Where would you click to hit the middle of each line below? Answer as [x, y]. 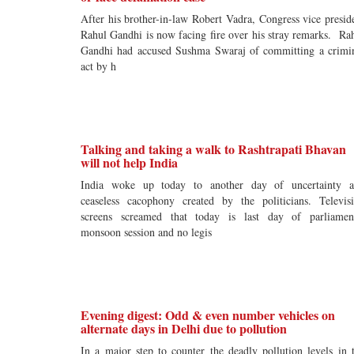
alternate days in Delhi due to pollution [184, 328]
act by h [98, 66]
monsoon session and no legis [146, 232]
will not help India [129, 162]
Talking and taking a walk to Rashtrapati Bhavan [213, 149]
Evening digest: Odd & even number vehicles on [208, 315]
